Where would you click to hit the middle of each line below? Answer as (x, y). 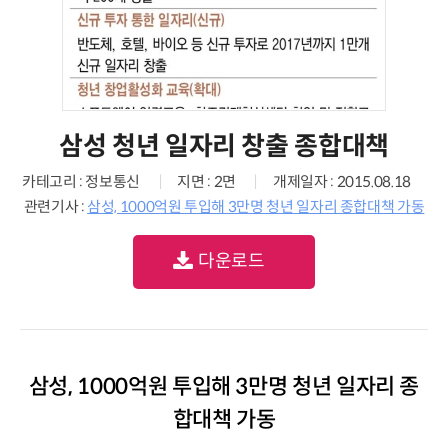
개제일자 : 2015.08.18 (342, 181)
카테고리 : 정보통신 (81, 181)
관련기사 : (55, 206)
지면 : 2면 (206, 181)
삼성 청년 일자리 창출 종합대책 (224, 146)
